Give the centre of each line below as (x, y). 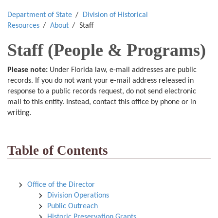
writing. (19, 113)
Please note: (27, 70)
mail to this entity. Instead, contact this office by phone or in (102, 102)
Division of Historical (115, 15)
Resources (23, 26)
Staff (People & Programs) (107, 50)
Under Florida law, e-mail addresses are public (122, 70)
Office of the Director (61, 185)
